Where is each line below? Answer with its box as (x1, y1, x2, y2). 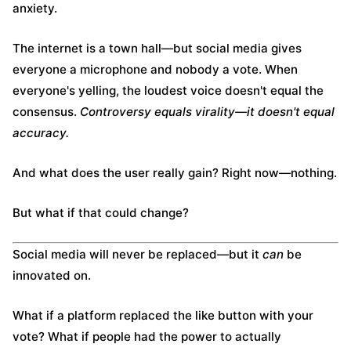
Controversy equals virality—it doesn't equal (80, 104, 335, 119)
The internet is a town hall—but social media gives (13, 41, 302, 56)
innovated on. (13, 268, 91, 283)
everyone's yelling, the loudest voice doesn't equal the (13, 83, 324, 98)
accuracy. (13, 125, 69, 140)
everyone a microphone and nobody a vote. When (13, 62, 298, 77)
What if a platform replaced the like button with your (13, 308, 313, 323)
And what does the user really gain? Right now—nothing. (13, 165, 337, 180)
